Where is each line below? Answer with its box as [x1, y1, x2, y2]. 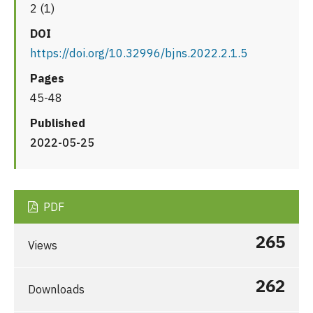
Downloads [28, 282, 85, 297]
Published [30, 115, 85, 131]
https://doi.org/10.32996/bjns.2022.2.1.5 [30, 45, 247, 61]
